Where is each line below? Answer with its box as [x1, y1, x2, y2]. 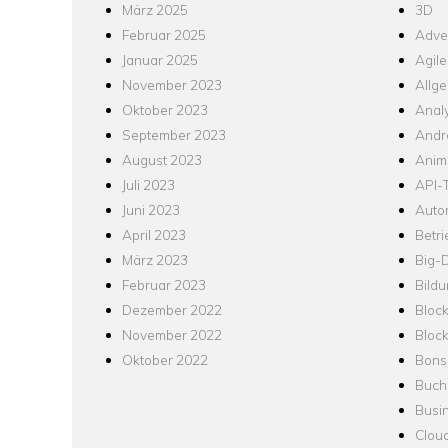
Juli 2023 [122, 176, 175, 194]
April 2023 [122, 226, 186, 244]
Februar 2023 [122, 276, 206, 294]
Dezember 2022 [122, 301, 222, 319]
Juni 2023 [122, 201, 180, 219]
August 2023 [122, 151, 202, 169]
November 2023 [122, 76, 222, 94]
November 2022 [122, 326, 222, 344]
